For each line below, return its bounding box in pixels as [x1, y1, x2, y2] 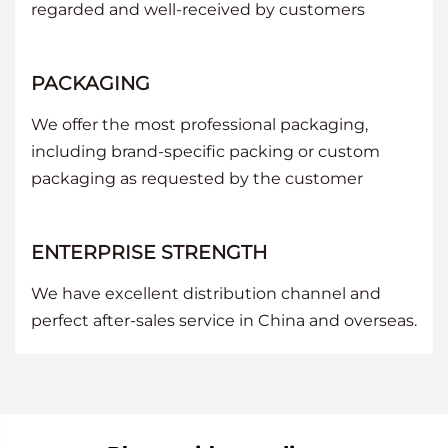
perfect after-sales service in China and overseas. [31, 310, 417, 330]
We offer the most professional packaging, [31, 114, 368, 134]
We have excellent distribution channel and [31, 283, 381, 303]
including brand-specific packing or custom [31, 141, 380, 161]
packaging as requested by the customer [31, 168, 363, 188]
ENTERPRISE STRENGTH [31, 240, 267, 264]
